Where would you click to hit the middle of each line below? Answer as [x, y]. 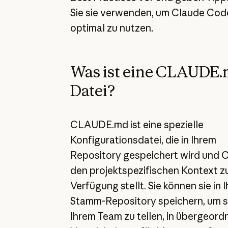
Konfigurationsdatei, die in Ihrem [143, 140]
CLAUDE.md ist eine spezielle [137, 125]
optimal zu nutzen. [112, 28]
